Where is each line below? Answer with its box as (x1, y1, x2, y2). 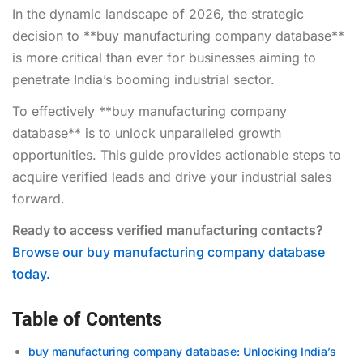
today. (12, 265, 50, 282)
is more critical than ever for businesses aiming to (12, 49, 316, 66)
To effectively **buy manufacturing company (12, 102, 287, 119)
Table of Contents (12, 305, 162, 333)
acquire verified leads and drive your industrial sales (12, 168, 331, 185)
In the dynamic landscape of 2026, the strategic (12, 5, 304, 22)
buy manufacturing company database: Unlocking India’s (28, 344, 336, 358)
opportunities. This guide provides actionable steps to (12, 146, 341, 163)
